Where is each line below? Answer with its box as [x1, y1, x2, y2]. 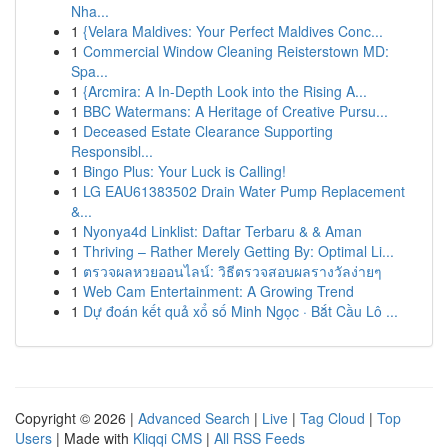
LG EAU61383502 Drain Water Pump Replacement [83, 181, 405, 201]
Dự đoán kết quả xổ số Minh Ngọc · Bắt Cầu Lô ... [83, 301, 398, 321]
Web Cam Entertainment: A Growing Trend [83, 281, 354, 301]
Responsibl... [71, 141, 153, 161]
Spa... [71, 61, 108, 81]
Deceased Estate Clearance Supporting [83, 121, 333, 141]
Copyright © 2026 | [15, 408, 138, 428]
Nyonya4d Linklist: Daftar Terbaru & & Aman [83, 221, 362, 241]
